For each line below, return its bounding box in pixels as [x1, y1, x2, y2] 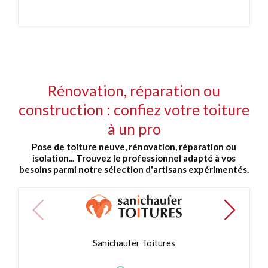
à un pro [107, 120, 161, 138]
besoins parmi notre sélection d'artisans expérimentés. [19, 164, 249, 175]
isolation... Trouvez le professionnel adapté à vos [32, 153, 236, 163]
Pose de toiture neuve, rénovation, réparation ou [32, 141, 236, 152]
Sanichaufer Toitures [93, 237, 175, 249]
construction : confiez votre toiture [19, 100, 249, 118]
